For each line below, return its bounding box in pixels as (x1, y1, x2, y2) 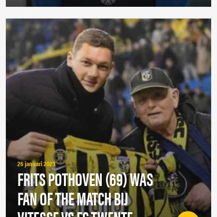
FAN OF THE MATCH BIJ (17, 185, 128, 211)
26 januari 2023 (17, 158, 55, 169)
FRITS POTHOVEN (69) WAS (17, 165, 153, 192)
